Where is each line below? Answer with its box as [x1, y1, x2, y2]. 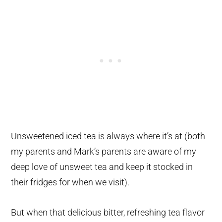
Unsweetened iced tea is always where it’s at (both [11, 131, 206, 142]
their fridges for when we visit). [11, 177, 130, 188]
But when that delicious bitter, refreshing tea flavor [11, 207, 205, 218]
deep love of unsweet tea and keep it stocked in [11, 162, 193, 172]
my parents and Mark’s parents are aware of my [11, 146, 197, 157]
